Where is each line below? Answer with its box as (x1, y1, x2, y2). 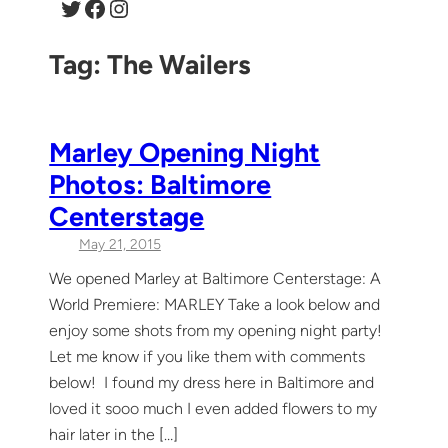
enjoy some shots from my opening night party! (49, 320, 383, 340)
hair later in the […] (49, 424, 179, 444)
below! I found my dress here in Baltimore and (49, 372, 375, 392)
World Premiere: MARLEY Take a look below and (49, 294, 381, 314)
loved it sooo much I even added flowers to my (49, 398, 378, 418)
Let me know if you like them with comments (49, 346, 366, 366)
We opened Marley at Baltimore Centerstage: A (49, 268, 382, 288)
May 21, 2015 (78, 235, 161, 253)
